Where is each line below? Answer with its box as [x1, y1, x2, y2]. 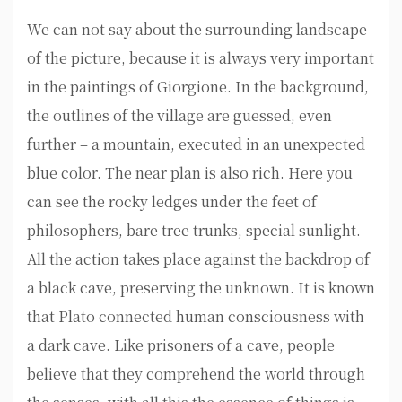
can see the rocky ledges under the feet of [27, 191, 317, 212]
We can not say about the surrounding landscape [27, 19, 367, 39]
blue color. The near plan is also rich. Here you [27, 162, 353, 183]
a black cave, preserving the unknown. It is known [27, 277, 375, 298]
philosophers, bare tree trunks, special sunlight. [27, 220, 361, 240]
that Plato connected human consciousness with [27, 306, 364, 327]
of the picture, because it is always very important [27, 48, 374, 68]
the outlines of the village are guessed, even [27, 105, 332, 126]
